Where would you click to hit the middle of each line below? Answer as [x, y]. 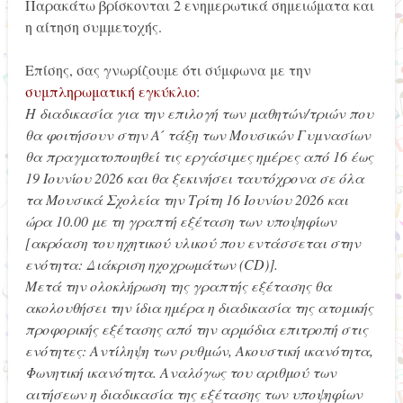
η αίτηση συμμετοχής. [93, 26]
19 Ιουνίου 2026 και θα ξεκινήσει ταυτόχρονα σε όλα [194, 177]
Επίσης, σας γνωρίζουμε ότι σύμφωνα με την [168, 69]
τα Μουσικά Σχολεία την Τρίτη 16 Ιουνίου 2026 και [186, 199]
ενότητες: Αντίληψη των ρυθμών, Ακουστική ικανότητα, [199, 350]
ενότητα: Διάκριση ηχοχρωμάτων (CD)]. [151, 264]
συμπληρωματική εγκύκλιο [110, 91]
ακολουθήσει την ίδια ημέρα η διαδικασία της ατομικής [199, 307]
